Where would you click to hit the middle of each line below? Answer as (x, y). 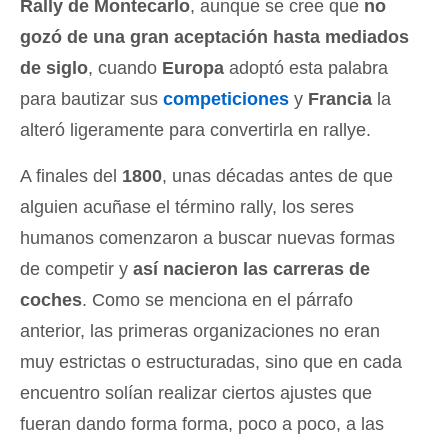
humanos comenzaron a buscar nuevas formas (207, 237)
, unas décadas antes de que (277, 175)
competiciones (226, 98)
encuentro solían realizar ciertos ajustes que (196, 392)
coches (51, 299)
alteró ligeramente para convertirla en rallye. (195, 129)
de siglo (54, 67)
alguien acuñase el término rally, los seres (187, 206)
